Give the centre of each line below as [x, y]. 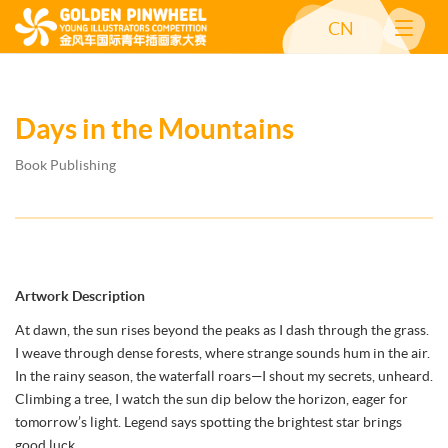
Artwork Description [80, 296]
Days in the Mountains [154, 129]
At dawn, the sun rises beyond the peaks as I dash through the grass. [222, 330]
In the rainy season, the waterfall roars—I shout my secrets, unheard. [224, 376]
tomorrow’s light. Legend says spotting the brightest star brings [208, 422]
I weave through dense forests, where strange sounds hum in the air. [222, 353]
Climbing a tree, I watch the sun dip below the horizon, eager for [211, 399]
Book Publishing [65, 165]
